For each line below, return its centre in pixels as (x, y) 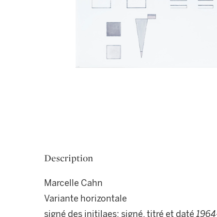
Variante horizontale (85, 199)
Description (69, 158)
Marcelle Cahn (73, 183)
